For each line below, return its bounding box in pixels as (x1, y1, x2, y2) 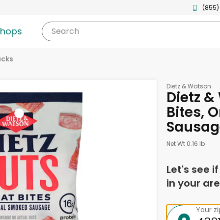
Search (51, 26, 79, 37)
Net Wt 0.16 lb (166, 139, 205, 148)
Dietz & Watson (166, 82, 211, 90)
